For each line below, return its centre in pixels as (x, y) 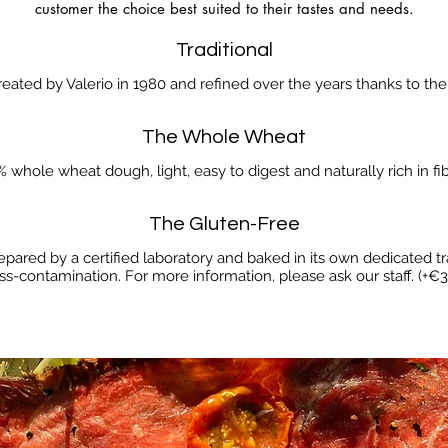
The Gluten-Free (224, 223)
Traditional (224, 49)
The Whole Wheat (224, 136)
